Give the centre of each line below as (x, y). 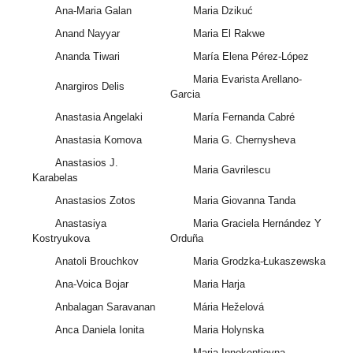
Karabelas (56, 178)
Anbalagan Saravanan (105, 307)
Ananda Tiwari (87, 57)
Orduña (187, 239)
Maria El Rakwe (229, 34)
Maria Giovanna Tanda (244, 201)
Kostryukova (61, 239)
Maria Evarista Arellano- (247, 80)
